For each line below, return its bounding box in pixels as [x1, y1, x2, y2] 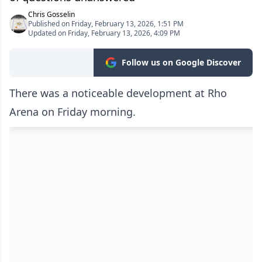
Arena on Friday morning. [9, 104, 136, 119]
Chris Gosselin [28, 9, 75, 19]
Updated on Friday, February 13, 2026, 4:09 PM [28, 27, 180, 38]
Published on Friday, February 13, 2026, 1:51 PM [28, 18, 184, 29]
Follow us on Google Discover [122, 56, 241, 68]
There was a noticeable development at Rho [9, 85, 227, 100]
